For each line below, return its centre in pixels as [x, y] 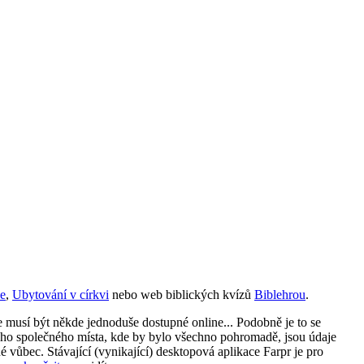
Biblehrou [280, 295]
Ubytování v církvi [61, 295]
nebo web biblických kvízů [182, 295]
